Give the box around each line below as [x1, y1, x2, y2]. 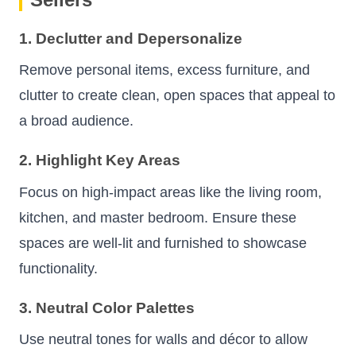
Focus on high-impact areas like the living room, [19, 184, 322, 200]
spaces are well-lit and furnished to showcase [19, 234, 307, 251]
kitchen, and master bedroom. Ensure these [19, 209, 296, 226]
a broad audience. [19, 113, 133, 130]
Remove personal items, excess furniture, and [19, 62, 310, 79]
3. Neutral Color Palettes [19, 300, 195, 317]
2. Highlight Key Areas [19, 152, 180, 169]
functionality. [19, 260, 98, 277]
